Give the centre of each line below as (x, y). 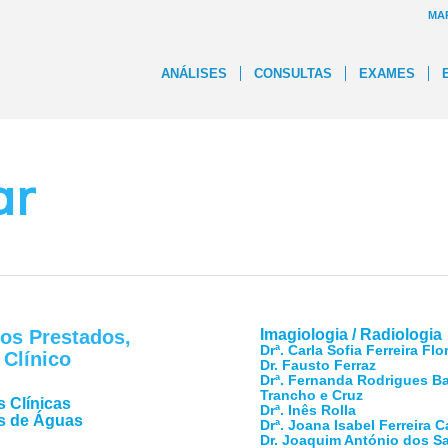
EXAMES (387, 73)
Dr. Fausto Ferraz (318, 365)
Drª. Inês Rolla (308, 410)
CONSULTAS (293, 73)
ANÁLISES (194, 73)
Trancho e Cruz (312, 395)
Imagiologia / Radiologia (351, 334)
